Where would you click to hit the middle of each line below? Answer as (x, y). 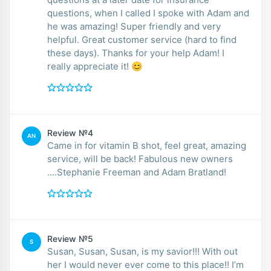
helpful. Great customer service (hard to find (142, 39)
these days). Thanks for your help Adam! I (136, 53)
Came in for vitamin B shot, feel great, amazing (147, 145)
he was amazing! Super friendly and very (134, 26)
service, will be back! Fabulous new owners (140, 158)
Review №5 (70, 238)
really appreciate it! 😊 (95, 66)
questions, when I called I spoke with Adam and (148, 13)
